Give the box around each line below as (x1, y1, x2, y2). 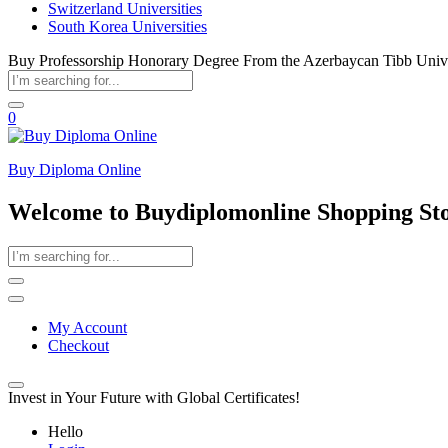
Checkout (48, 336, 109, 354)
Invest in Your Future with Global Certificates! (8, 388, 300, 406)
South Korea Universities (48, 18, 207, 35)
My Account (48, 318, 127, 336)
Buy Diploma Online (8, 161, 141, 178)
